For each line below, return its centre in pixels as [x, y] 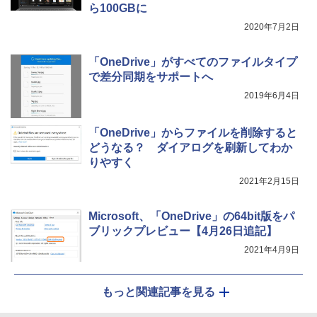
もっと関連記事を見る [158, 292]
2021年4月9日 [272, 250]
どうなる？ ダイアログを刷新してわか [190, 148]
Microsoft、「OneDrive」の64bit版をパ [191, 217]
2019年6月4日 [272, 96]
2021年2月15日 [269, 181]
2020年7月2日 [272, 27]
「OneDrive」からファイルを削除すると [193, 133]
